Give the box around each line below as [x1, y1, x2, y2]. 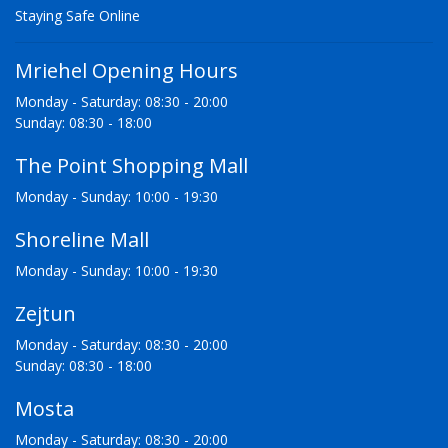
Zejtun [15, 300, 76, 328]
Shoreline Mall [15, 226, 149, 254]
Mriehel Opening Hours [15, 57, 238, 85]
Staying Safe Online [15, 6, 140, 26]
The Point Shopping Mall [15, 152, 248, 180]
